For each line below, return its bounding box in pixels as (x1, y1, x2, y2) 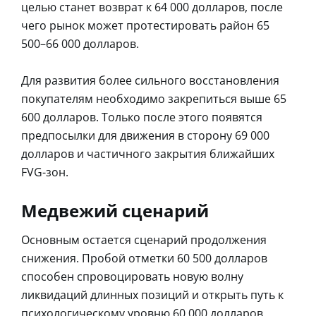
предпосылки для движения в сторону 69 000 (21, 127, 269, 143)
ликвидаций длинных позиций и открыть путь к (21, 286, 284, 303)
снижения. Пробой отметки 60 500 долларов (21, 250, 267, 266)
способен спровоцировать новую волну (21, 268, 243, 284)
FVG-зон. (21, 164, 68, 180)
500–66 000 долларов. (21, 35, 139, 51)
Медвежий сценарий (21, 198, 209, 222)
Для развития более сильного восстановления (21, 72, 279, 88)
